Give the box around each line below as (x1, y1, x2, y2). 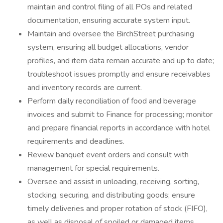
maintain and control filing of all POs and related (27, 1, 192, 12)
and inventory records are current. (27, 82, 142, 93)
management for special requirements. (27, 163, 159, 174)
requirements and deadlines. (27, 136, 124, 147)
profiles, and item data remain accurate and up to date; (27, 55, 214, 66)
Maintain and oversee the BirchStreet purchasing (27, 28, 194, 39)
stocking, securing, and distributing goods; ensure (27, 190, 195, 201)
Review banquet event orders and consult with (27, 149, 189, 160)
